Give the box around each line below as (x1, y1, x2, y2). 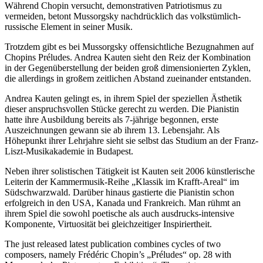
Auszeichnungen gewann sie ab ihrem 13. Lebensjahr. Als (5, 124, 220, 135)
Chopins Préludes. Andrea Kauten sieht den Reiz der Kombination (5, 52, 251, 62)
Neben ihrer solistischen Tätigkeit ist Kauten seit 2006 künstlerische (5, 166, 255, 176)
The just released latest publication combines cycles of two (5, 238, 221, 249)
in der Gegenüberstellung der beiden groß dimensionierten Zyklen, (5, 62, 251, 73)
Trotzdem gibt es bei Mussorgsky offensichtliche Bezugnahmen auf (5, 41, 254, 52)
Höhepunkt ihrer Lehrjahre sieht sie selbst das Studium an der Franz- (5, 135, 258, 146)
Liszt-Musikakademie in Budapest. (5, 146, 133, 156)
